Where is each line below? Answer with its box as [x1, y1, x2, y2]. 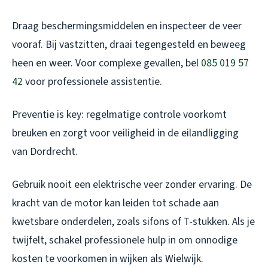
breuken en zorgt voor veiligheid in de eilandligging [12, 125, 239, 141]
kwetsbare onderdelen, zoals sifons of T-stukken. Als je [12, 214, 255, 229]
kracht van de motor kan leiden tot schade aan [12, 195, 219, 211]
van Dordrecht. [12, 144, 78, 159]
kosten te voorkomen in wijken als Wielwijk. [12, 251, 203, 266]
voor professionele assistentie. [23, 74, 162, 89]
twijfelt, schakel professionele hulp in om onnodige [12, 232, 237, 248]
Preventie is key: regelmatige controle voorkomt [12, 106, 227, 122]
